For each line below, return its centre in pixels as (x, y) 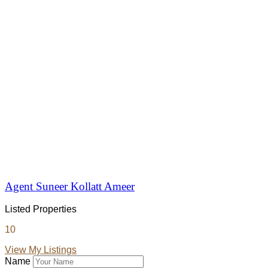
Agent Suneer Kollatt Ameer (70, 186)
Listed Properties (41, 209)
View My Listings (41, 250)
